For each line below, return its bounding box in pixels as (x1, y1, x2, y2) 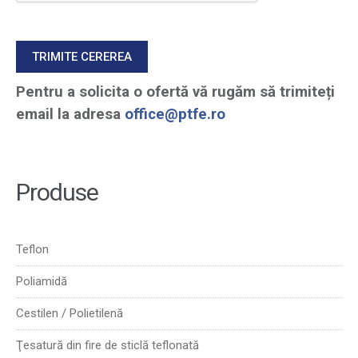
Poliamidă (16, 273, 67, 288)
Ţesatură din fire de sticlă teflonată (16, 337, 199, 352)
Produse (16, 177, 98, 206)
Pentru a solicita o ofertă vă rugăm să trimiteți (16, 83, 335, 101)
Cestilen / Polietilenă (16, 305, 123, 320)
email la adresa (16, 105, 125, 123)
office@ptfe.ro (125, 105, 225, 123)
